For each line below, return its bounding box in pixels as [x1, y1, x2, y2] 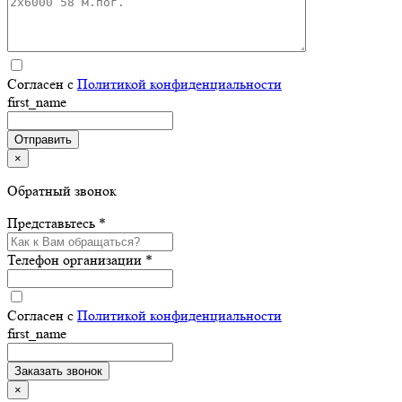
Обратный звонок [7, 181, 117, 199]
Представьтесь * [7, 214, 106, 232]
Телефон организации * [7, 250, 153, 268]
